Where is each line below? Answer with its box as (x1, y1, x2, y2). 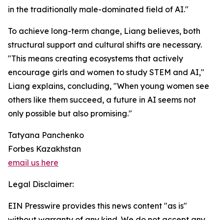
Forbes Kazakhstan (8, 144, 81, 154)
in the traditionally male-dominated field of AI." (8, 4, 189, 15)
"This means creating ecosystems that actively (8, 54, 183, 64)
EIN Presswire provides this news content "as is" (8, 201, 187, 211)
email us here (8, 158, 58, 168)
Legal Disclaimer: (8, 179, 74, 190)
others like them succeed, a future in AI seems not (8, 95, 196, 105)
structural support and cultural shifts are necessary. (8, 40, 202, 50)
